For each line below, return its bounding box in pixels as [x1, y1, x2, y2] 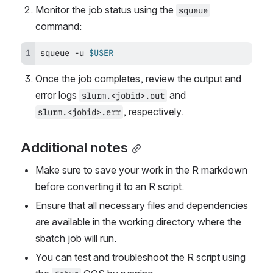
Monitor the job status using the [35, 4, 176, 16]
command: [35, 20, 82, 33]
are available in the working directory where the [35, 216, 241, 229]
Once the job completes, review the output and [35, 73, 241, 85]
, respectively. [123, 105, 183, 118]
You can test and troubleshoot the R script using [35, 251, 246, 264]
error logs [35, 89, 79, 102]
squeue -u [40, 48, 89, 59]
